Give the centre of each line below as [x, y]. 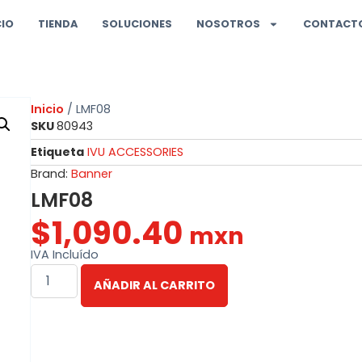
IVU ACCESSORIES [135, 152]
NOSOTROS [229, 24]
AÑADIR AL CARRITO [155, 286]
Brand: [51, 174]
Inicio [47, 109]
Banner [92, 174]
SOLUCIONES [137, 24]
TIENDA [58, 24]
